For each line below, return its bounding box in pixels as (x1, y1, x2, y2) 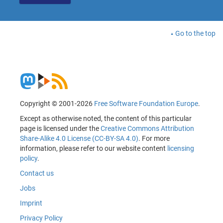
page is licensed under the (20, 124, 101, 133)
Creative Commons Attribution (101, 124, 194, 133)
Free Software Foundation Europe (94, 100, 198, 108)
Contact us (20, 169, 54, 178)
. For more (138, 134, 170, 143)
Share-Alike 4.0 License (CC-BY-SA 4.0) (20, 134, 138, 143)
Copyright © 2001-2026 (20, 100, 94, 108)
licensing (167, 144, 194, 153)
